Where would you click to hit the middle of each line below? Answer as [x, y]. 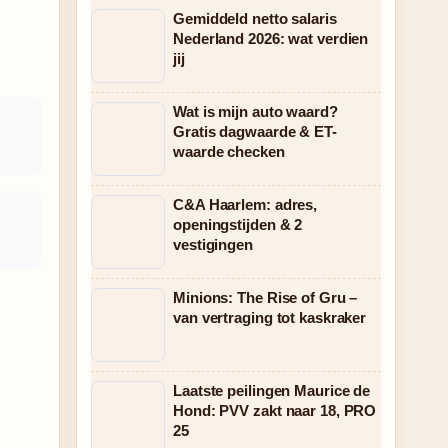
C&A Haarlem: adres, [245, 204]
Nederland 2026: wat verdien [271, 38]
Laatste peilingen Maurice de [272, 390]
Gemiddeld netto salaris [255, 18]
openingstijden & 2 [238, 224]
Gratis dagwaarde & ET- [255, 131]
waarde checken [229, 151]
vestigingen [213, 244]
